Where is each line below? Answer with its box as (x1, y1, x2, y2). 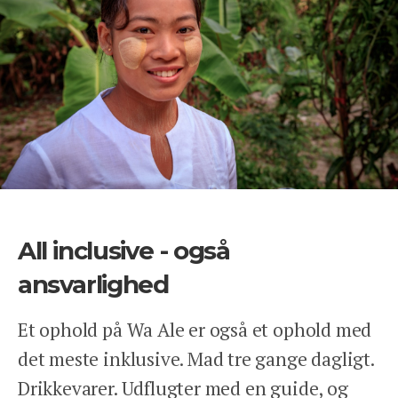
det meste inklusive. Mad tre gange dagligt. (18, 346, 374, 372)
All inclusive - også (18, 235, 230, 266)
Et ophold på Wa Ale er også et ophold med (18, 317, 372, 343)
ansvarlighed (18, 268, 169, 299)
